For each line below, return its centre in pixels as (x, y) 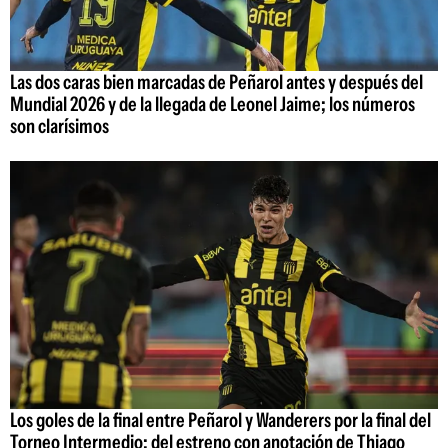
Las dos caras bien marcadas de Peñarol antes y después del (216, 81)
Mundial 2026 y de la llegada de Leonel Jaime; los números (212, 103)
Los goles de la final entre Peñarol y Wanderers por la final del (220, 420)
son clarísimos (59, 125)
